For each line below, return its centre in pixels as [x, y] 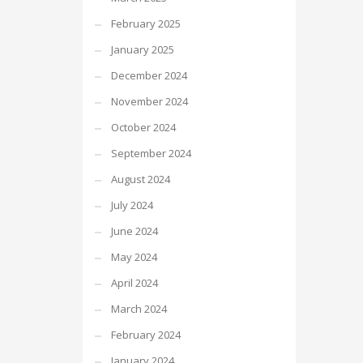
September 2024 [151, 153]
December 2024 [149, 75]
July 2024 [132, 205]
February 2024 [146, 335]
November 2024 [149, 101]
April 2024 [135, 283]
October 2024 [143, 127]
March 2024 [139, 309]
